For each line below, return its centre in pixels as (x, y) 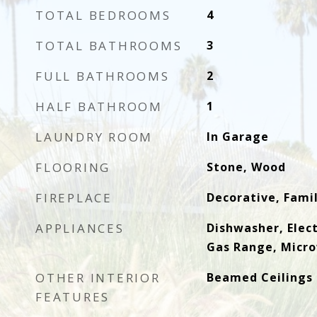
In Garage (237, 137)
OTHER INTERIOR (98, 278)
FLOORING (73, 167)
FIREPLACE (74, 198)
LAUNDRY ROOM (94, 137)
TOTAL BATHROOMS (109, 46)
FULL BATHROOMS (103, 76)
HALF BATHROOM (99, 106)
